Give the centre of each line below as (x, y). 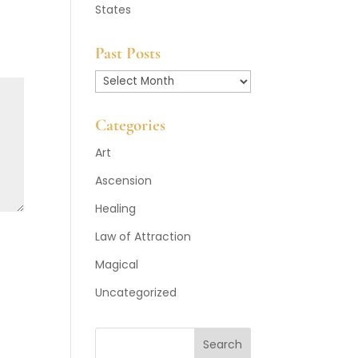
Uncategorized (136, 292)
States (113, 10)
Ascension (124, 181)
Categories (131, 125)
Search (222, 344)
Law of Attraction (143, 237)
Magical (117, 265)
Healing (116, 209)
